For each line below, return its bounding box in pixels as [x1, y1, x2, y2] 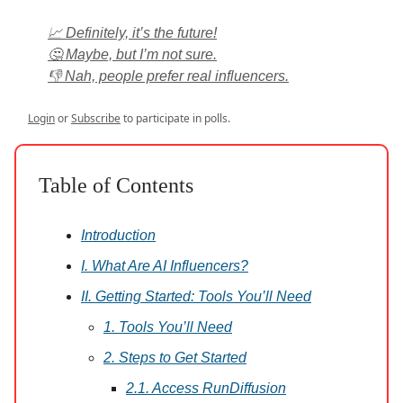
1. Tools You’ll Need [103, 319, 232, 336]
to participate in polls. [121, 111, 230, 127]
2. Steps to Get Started [103, 350, 246, 366]
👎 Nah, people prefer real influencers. [48, 68, 289, 85]
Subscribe [71, 111, 121, 127]
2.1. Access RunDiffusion [126, 381, 286, 397]
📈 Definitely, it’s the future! [48, 25, 217, 41]
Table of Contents [39, 174, 193, 198]
